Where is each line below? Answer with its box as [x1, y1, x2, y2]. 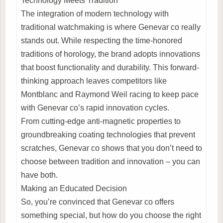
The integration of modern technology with [21, 9, 169, 18]
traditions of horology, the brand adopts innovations [21, 49, 200, 58]
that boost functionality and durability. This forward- [21, 63, 199, 72]
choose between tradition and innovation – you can [21, 157, 200, 166]
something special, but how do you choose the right [21, 211, 201, 220]
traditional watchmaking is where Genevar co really [21, 22, 201, 31]
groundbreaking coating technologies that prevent [21, 130, 195, 139]
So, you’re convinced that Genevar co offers [21, 197, 174, 206]
